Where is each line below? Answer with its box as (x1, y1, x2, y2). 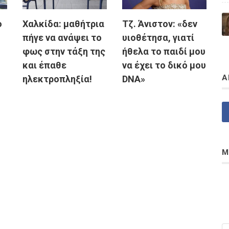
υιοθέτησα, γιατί (122, 32, 194, 43)
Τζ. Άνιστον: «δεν (122, 18, 197, 30)
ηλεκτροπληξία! (22, 74, 94, 85)
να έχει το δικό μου (122, 60, 206, 71)
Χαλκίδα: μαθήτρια (22, 18, 104, 30)
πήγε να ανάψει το (22, 32, 102, 43)
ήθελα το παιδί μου (122, 46, 205, 57)
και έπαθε (22, 60, 66, 71)
